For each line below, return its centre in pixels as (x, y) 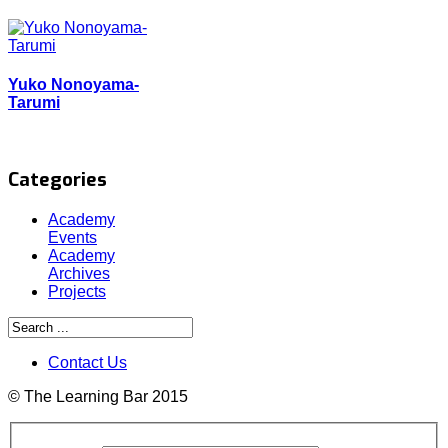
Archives (79, 274)
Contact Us (87, 363)
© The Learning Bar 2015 (98, 397)
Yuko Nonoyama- (73, 85)
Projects (77, 292)
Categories (57, 180)
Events (72, 238)
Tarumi (34, 103)
